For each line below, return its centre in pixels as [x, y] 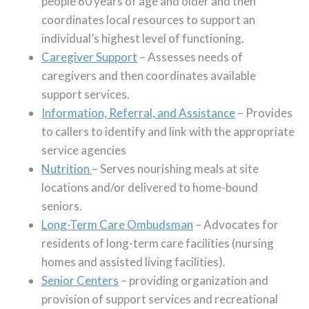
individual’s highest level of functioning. [143, 38]
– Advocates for [236, 225]
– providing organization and [193, 280]
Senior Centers [80, 280]
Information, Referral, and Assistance [138, 113]
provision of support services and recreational [160, 299]
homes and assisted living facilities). [133, 262]
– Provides [264, 113]
